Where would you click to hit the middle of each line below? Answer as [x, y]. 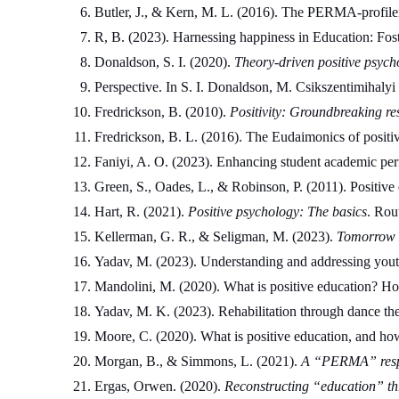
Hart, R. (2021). [141, 212]
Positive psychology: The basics [277, 212]
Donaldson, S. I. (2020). [164, 62]
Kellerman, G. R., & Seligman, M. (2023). [215, 237]
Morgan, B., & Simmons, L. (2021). [197, 362]
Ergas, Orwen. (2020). [159, 387]
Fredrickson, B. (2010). [162, 112]
